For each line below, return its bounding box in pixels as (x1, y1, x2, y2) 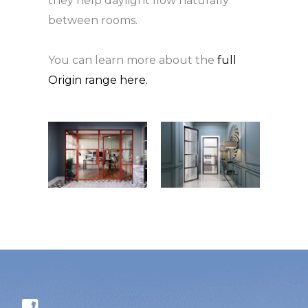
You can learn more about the (48, 54, 214, 67)
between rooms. (48, 14, 137, 27)
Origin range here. (48, 74, 151, 87)
